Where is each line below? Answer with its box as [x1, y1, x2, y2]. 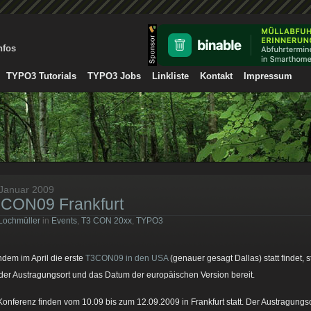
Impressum [244, 71, 292, 81]
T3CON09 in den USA [85, 253, 168, 263]
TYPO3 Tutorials [6, 71, 76, 81]
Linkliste [152, 71, 189, 81]
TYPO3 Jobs [87, 71, 141, 81]
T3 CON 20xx [81, 216, 132, 226]
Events [51, 216, 77, 226]
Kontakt [200, 71, 233, 81]
